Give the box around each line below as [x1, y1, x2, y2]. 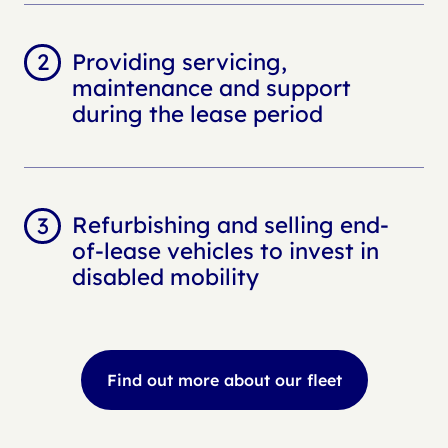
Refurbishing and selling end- [71, 211, 389, 240]
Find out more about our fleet [106, 369, 342, 390]
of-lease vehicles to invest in [71, 237, 379, 266]
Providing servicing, [71, 47, 287, 76]
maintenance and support [71, 73, 351, 102]
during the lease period [71, 99, 323, 128]
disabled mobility [71, 263, 259, 292]
